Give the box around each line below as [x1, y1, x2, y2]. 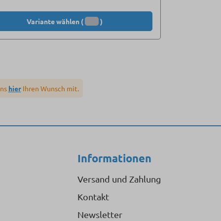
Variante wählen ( [27, 17, 84, 26]
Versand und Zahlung [77, 174, 161, 184]
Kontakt [77, 191, 109, 202]
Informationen [77, 151, 151, 165]
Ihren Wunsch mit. [21, 83, 79, 93]
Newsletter [77, 209, 122, 220]
